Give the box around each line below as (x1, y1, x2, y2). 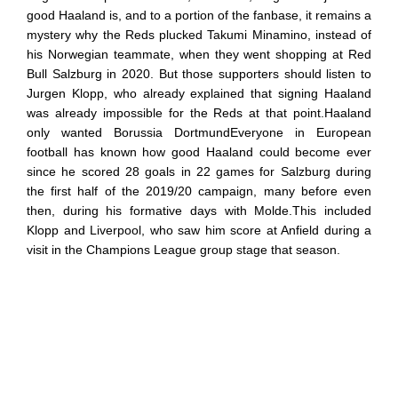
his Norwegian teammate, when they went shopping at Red (27, 46, 371, 61)
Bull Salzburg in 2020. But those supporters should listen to (27, 66, 371, 81)
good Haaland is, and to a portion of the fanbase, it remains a (27, 7, 371, 22)
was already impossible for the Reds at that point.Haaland (27, 105, 371, 120)
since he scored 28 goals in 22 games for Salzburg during (27, 163, 371, 179)
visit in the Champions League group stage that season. (27, 242, 340, 257)
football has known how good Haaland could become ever (27, 144, 371, 159)
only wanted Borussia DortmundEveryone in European (27, 124, 371, 139)
